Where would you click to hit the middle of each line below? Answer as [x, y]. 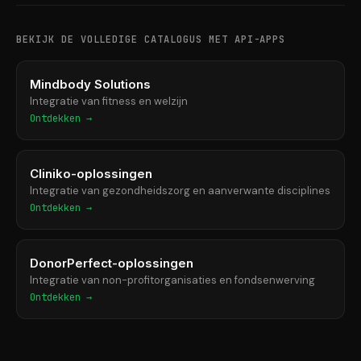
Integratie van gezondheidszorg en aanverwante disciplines [180, 191]
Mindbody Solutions [90, 84]
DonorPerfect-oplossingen [112, 263]
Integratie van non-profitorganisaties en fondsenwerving [172, 280]
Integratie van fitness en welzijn [109, 101]
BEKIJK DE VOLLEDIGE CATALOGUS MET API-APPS [151, 39]
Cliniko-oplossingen [91, 174]
